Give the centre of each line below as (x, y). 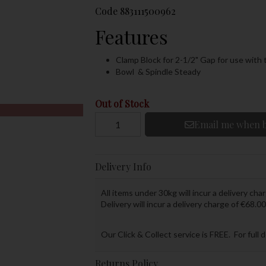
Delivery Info (123, 166)
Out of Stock (122, 104)
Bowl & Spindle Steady (158, 72)
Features (131, 36)
